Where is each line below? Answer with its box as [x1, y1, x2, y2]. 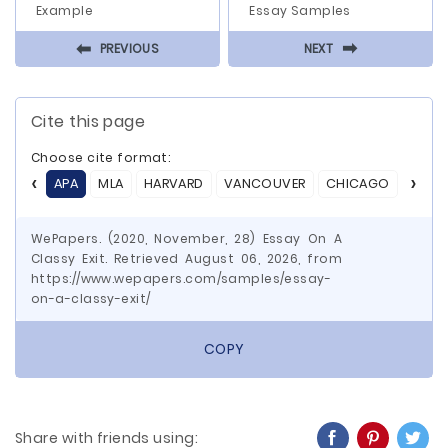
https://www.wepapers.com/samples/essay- [31, 270, 332, 287]
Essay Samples [249, 2, 351, 19]
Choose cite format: [31, 149, 171, 166]
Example [36, 2, 94, 19]
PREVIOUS [99, 39, 160, 57]
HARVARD [143, 175, 204, 192]
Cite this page [31, 110, 146, 133]
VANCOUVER [223, 175, 306, 192]
